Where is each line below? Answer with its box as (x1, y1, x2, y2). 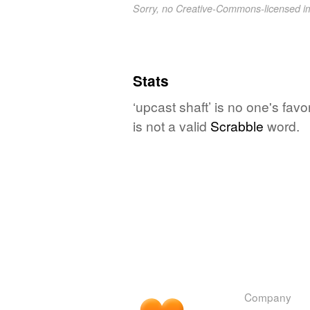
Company (244, 289, 291, 304)
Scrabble (210, 116, 264, 135)
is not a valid (133, 116, 210, 135)
